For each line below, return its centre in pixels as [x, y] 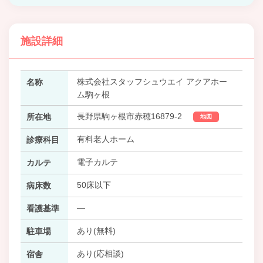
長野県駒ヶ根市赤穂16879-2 [130, 116]
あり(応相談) [100, 253]
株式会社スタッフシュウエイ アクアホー [152, 81]
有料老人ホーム [105, 139]
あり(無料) [96, 230]
